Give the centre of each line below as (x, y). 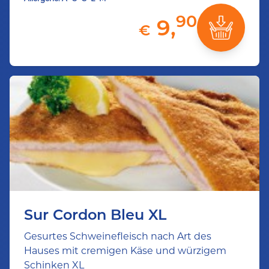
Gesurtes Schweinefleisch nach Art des (118, 236)
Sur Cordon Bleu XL (95, 215)
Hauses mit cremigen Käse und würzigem (125, 251)
